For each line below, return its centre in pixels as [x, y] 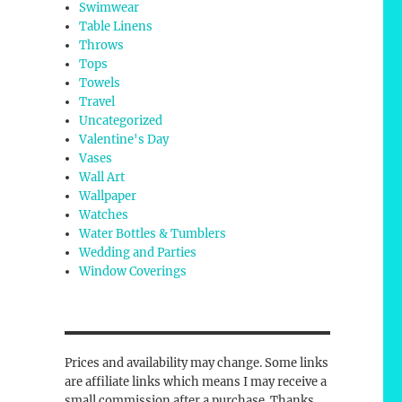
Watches [104, 215]
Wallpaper [108, 197]
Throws [102, 46]
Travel [97, 102]
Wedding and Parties [138, 253]
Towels [100, 83]
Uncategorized [121, 121]
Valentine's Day [124, 140]
